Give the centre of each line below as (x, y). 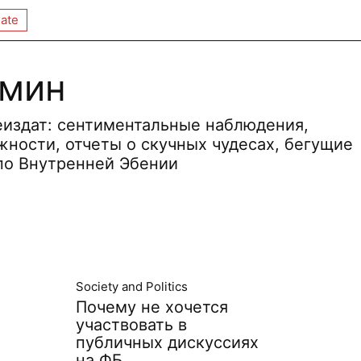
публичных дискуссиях (167, 342)
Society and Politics (132, 286)
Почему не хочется (152, 307)
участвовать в (131, 325)
